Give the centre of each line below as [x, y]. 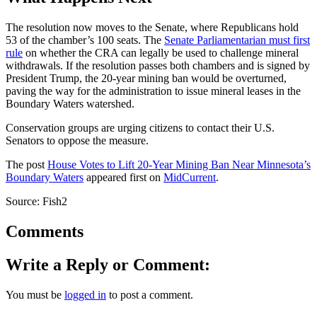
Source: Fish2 [36, 202]
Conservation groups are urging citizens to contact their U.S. [140, 128]
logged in [85, 294]
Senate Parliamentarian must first [237, 40]
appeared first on [123, 178]
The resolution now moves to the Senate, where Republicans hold [152, 28]
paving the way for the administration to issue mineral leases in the [153, 91]
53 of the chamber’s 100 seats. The [85, 40]
